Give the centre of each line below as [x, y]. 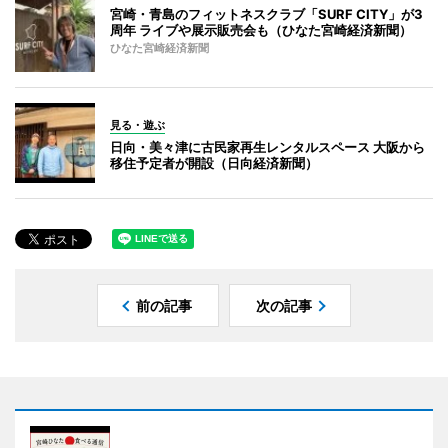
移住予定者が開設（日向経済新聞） [214, 162]
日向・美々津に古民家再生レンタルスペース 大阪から [267, 146]
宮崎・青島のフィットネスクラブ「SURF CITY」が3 [266, 13]
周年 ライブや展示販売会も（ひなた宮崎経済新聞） [261, 29]
